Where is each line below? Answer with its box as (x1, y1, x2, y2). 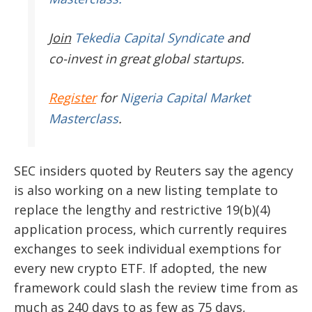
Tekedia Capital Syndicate (71, 29, 224, 47)
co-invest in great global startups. (49, 50, 244, 68)
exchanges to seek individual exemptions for (14, 240, 281, 258)
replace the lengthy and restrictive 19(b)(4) (14, 201, 270, 219)
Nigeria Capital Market (120, 89, 250, 107)
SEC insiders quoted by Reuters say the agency (14, 162, 293, 180)
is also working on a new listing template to (14, 182, 278, 199)
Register (49, 89, 96, 107)
